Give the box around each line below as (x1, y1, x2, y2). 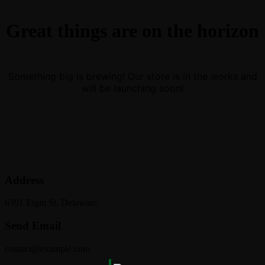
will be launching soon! (82, 82, 183, 94)
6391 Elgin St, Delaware (5, 198, 97, 208)
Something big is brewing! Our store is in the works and (8, 70, 257, 82)
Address (5, 173, 44, 186)
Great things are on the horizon (6, 20, 259, 42)
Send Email (5, 219, 61, 232)
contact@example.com (5, 243, 90, 254)
